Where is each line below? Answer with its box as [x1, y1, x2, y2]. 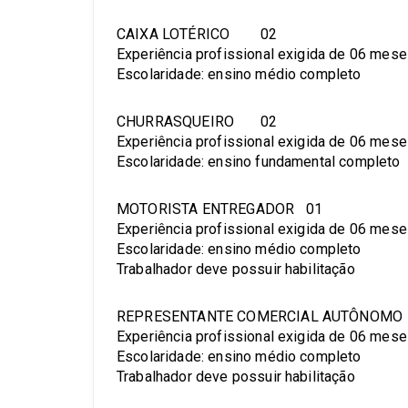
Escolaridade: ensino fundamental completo [117, 153, 401, 171]
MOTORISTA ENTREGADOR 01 [117, 200, 322, 219]
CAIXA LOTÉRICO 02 [117, 25, 277, 44]
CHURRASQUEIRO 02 [117, 113, 278, 131]
